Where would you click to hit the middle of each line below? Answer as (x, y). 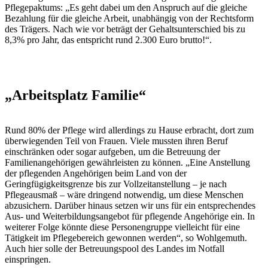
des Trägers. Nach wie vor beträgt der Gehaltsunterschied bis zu (125, 29)
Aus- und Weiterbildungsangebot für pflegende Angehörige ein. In (130, 217)
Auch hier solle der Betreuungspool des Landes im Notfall (115, 249)
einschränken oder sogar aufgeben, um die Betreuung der (112, 152)
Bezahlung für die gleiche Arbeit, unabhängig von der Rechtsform (129, 19)
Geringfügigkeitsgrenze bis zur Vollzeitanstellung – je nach (116, 184)
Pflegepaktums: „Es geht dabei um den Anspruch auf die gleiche (126, 8)
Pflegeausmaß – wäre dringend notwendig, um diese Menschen (124, 195)
